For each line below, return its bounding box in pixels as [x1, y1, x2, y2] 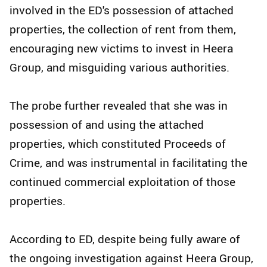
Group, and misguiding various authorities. [10, 60, 229, 76]
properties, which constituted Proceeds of [10, 136, 226, 152]
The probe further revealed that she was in [10, 98, 228, 114]
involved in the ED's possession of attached [10, 2, 234, 18]
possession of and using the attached [10, 117, 204, 133]
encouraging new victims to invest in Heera [10, 41, 233, 57]
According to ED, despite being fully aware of [10, 231, 240, 247]
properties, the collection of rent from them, [10, 21, 236, 38]
